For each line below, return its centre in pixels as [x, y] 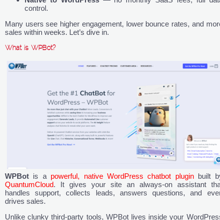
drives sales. [25, 201]
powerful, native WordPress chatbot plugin [122, 176]
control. [36, 8]
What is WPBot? [30, 48]
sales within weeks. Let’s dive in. [57, 32]
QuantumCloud [29, 185]
